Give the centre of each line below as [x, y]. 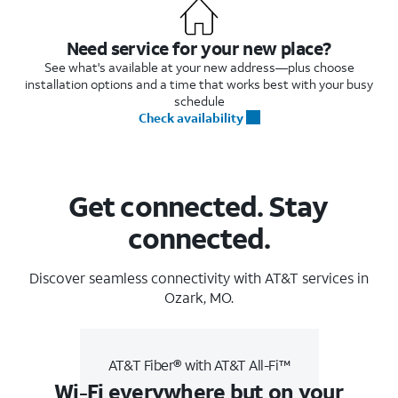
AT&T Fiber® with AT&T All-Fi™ [199, 364]
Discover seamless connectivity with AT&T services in [199, 277]
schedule [199, 100]
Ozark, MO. [199, 297]
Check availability [191, 117]
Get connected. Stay [199, 206]
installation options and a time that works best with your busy [199, 84]
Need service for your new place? [199, 48]
